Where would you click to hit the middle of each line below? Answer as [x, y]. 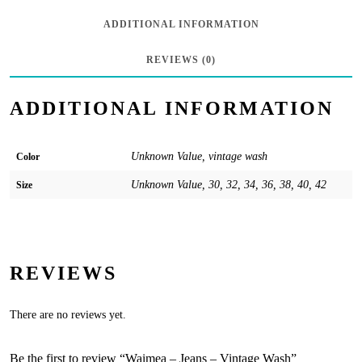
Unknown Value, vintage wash [199, 157]
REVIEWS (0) [181, 59]
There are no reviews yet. [68, 314]
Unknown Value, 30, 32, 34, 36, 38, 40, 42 [229, 185]
